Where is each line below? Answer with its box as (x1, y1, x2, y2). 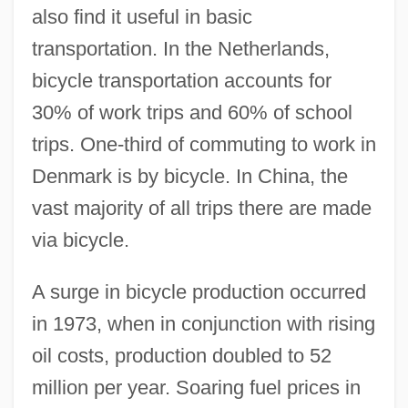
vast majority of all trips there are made (31, 196, 372, 219)
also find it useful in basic (31, 5, 252, 28)
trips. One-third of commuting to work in (31, 132, 376, 156)
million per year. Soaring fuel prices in (31, 375, 361, 399)
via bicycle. (31, 228, 129, 251)
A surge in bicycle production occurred (31, 280, 366, 303)
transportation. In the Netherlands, (31, 36, 330, 60)
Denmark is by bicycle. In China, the (31, 164, 348, 188)
